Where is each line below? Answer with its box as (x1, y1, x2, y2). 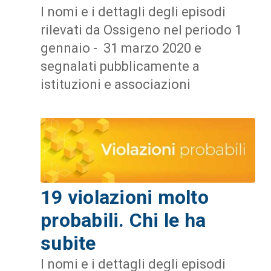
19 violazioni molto (41, 186, 209, 209)
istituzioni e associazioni (41, 76, 191, 92)
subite (41, 232, 96, 255)
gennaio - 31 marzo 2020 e (41, 40, 201, 56)
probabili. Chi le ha (41, 209, 206, 232)
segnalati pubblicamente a (41, 58, 200, 74)
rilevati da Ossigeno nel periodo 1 (41, 22, 242, 38)
